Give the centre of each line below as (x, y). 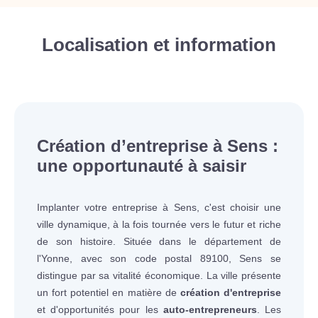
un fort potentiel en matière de (109, 292)
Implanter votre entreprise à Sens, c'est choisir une (159, 207)
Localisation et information (159, 45)
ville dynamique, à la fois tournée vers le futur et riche (159, 224)
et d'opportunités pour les (100, 309)
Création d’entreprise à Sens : (158, 146)
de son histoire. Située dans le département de (159, 241)
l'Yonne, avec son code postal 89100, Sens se (159, 258)
